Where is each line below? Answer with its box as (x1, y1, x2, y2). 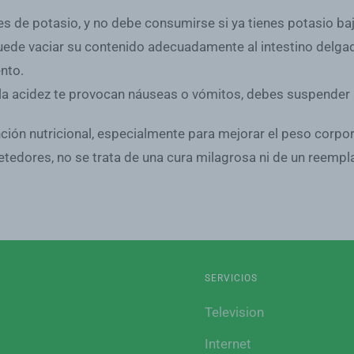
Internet (205, 336, 251, 352)
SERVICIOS (205, 273, 258, 284)
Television (205, 304, 264, 321)
